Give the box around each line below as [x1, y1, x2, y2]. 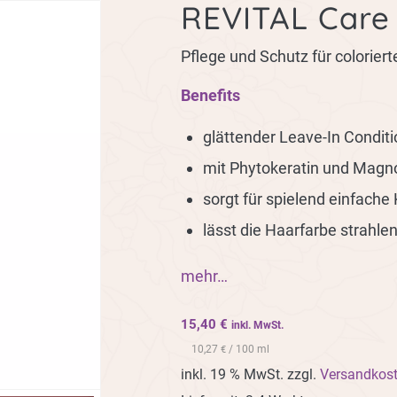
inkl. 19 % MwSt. [181, 365, 284, 383]
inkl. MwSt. [231, 319, 284, 332]
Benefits [181, 85, 240, 105]
